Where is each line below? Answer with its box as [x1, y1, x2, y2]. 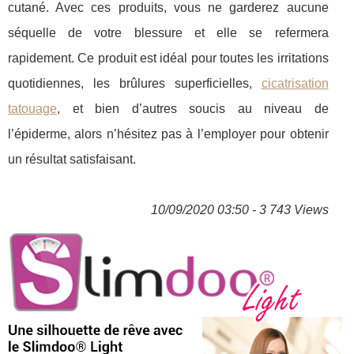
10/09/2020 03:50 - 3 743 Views [150, 203, 329, 217]
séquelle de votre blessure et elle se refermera [8, 26, 329, 40]
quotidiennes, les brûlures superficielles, [8, 77, 262, 91]
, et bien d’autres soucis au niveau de [57, 102, 329, 116]
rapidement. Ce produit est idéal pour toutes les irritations [8, 51, 329, 66]
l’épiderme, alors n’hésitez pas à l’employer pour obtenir [8, 127, 329, 141]
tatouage [8, 102, 57, 116]
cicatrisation [261, 77, 329, 91]
